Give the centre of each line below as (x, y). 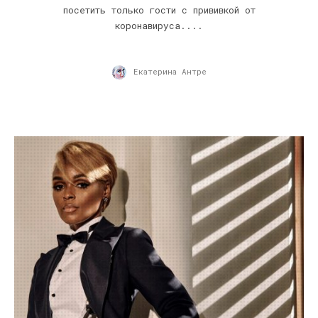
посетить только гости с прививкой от (159, 10)
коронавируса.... (159, 25)
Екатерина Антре (170, 71)
